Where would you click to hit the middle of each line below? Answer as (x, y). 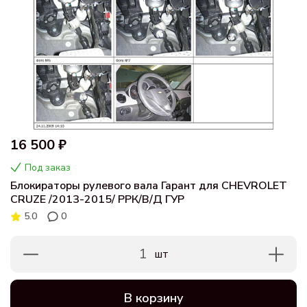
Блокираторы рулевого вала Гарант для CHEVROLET (149, 185)
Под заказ (48, 168)
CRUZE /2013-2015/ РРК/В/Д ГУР (97, 199)
